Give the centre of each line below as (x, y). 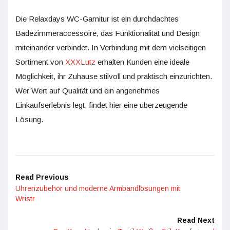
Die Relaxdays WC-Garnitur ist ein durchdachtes (97, 19)
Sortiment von (40, 62)
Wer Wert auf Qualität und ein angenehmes (88, 91)
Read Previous (42, 177)
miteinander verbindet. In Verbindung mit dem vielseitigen (111, 48)
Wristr (25, 199)
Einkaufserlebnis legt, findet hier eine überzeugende (101, 105)
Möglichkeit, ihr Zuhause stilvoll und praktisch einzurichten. (114, 76)
